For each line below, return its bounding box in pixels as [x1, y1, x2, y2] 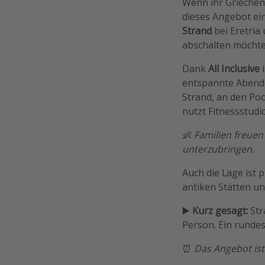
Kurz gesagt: [192, 204, 248, 218]
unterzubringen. [182, 143, 254, 156]
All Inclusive [208, 62, 262, 76]
